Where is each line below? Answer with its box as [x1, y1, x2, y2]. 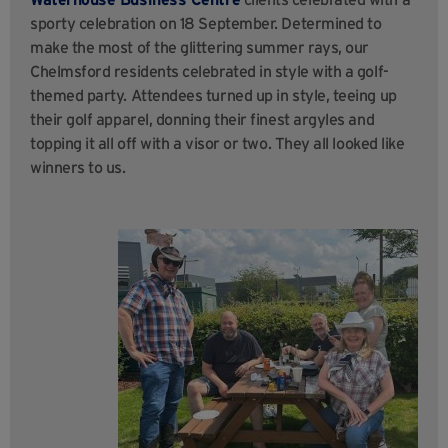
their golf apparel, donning [30, 109, 211, 128]
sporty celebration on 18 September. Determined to [30, 13, 382, 32]
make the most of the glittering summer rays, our [30, 37, 369, 56]
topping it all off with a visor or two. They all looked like [30, 133, 405, 152]
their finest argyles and [210, 109, 375, 128]
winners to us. [30, 157, 126, 176]
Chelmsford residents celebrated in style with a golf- [30, 61, 389, 80]
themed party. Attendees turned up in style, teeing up [30, 85, 397, 104]
